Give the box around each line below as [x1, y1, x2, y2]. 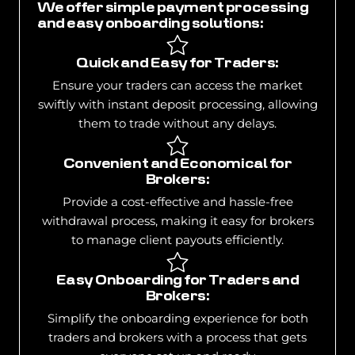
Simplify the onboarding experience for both [47, 311, 308, 326]
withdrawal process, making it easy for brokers [41, 213, 314, 229]
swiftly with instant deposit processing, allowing [37, 97, 318, 113]
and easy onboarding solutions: [36, 17, 264, 32]
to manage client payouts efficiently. [71, 232, 284, 248]
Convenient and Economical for [63, 158, 292, 172]
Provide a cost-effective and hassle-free [62, 194, 293, 210]
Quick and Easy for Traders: [76, 57, 279, 71]
